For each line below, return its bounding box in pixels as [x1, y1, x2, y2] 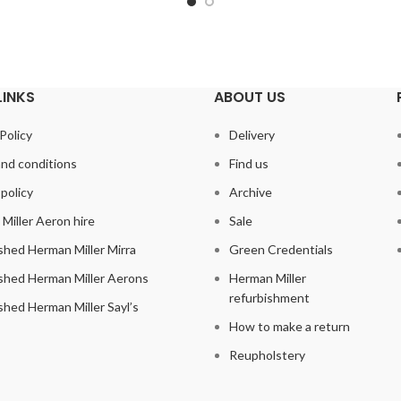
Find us [229, 155, 269, 171]
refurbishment [229, 289, 310, 305]
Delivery [229, 126, 275, 142]
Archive [229, 183, 272, 200]
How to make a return [229, 318, 350, 334]
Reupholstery [229, 346, 305, 363]
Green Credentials [229, 241, 333, 257]
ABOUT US [214, 86, 286, 107]
